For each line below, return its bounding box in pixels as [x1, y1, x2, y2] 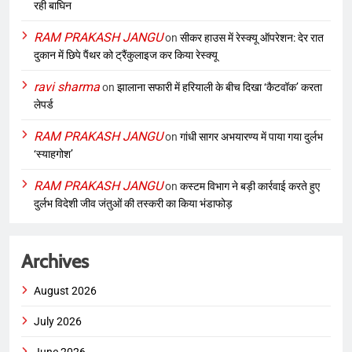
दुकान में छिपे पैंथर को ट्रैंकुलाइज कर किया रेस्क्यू [34, 48, 218, 61]
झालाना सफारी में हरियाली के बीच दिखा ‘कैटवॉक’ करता [117, 80, 322, 93]
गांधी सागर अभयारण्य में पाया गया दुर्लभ [180, 130, 323, 143]
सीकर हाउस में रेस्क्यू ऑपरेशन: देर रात [180, 31, 324, 44]
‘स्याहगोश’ [34, 147, 73, 160]
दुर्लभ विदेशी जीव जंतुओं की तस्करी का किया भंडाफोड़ [34, 196, 233, 210]
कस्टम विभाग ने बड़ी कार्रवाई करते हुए [180, 179, 320, 192]
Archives [21, 249, 89, 273]
